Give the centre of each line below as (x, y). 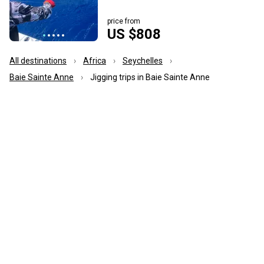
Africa (95, 60)
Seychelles (143, 60)
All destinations (38, 60)
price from (124, 21)
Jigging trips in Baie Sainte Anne (150, 77)
